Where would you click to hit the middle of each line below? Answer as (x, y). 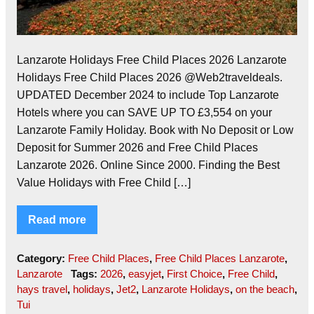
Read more (57, 220)
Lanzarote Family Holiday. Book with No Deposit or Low (155, 130)
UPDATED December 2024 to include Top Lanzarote (148, 95)
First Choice (194, 274)
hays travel (42, 289)
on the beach (265, 289)
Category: (42, 259)
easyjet (144, 274)
